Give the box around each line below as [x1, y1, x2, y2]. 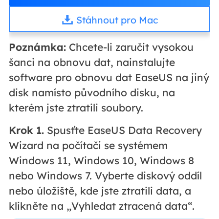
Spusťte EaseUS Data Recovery [44, 124, 202, 137]
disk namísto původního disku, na [8, 86, 175, 99]
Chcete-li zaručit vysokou [66, 41, 194, 54]
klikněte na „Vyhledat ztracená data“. [8, 199, 195, 213]
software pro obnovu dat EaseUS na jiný [8, 71, 209, 84]
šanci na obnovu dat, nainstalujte [8, 56, 175, 69]
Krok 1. [8, 124, 44, 137]
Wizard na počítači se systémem [8, 139, 168, 152]
